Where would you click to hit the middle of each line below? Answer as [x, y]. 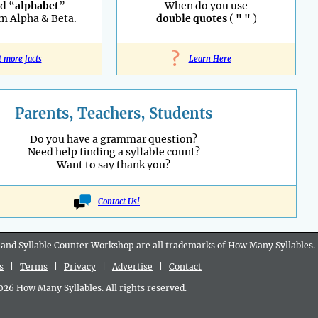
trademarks [191, 246]
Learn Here [210, 59]
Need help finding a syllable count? [114, 152]
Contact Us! [119, 202]
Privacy [80, 267]
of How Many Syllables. [266, 246]
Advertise [132, 267]
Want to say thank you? [114, 165]
